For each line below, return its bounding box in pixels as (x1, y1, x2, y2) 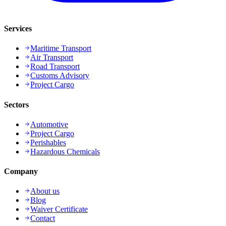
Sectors (4, 100, 29, 109)
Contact (30, 214, 55, 223)
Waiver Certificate (30, 205, 88, 214)
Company (4, 167, 38, 176)
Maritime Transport (30, 44, 91, 53)
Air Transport (30, 53, 73, 62)
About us (30, 187, 60, 196)
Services (4, 24, 32, 33)
